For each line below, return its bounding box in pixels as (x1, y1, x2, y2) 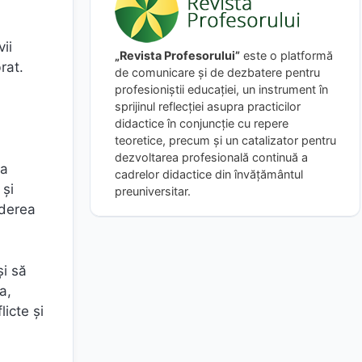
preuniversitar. (115, 183, 191, 198)
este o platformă (240, 48, 333, 62)
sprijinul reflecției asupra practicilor (115, 99, 301, 113)
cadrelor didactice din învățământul (115, 166, 303, 181)
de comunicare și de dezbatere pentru (115, 65, 320, 79)
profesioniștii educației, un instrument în (115, 82, 328, 96)
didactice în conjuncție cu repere (115, 116, 288, 130)
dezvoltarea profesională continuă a (115, 149, 308, 164)
